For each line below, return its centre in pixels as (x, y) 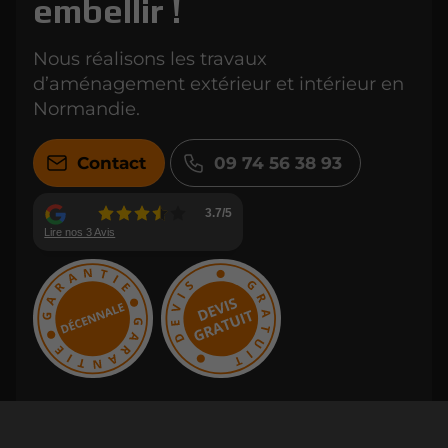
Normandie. (86, 108)
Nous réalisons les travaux (150, 58)
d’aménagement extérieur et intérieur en (218, 83)
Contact (111, 162)
